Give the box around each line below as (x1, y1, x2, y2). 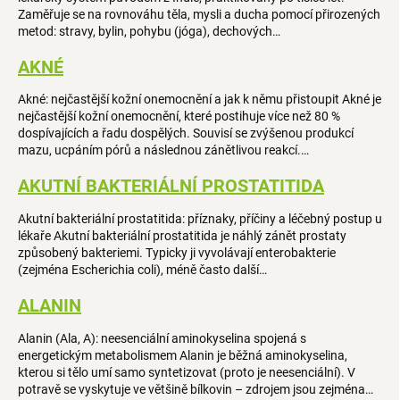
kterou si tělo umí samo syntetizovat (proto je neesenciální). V (18, 364, 355, 379)
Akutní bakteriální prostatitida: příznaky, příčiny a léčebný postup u (18, 211, 382, 226)
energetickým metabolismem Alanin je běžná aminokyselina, (18, 347, 347, 362)
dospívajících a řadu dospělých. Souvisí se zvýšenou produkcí (18, 126, 354, 141)
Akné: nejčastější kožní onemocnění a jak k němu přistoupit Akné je (18, 92, 381, 107)
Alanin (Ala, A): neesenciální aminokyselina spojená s (18, 330, 306, 346)
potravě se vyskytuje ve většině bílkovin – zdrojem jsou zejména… (18, 381, 373, 396)
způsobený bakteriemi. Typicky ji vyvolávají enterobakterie (18, 245, 336, 260)
